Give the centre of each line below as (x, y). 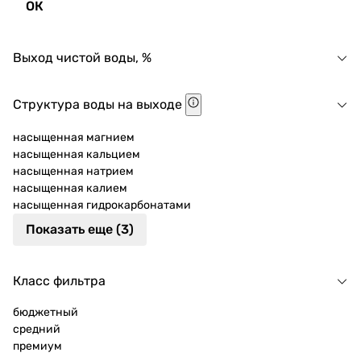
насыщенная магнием (74, 137)
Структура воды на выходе (99, 104)
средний (37, 329)
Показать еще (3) (80, 229)
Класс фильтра (59, 281)
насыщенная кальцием (77, 154)
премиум (37, 346)
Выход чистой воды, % (82, 58)
